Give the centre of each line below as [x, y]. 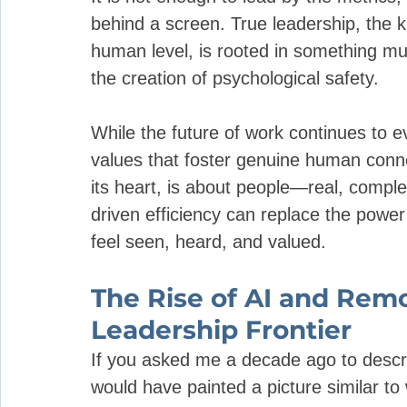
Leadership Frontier [221, 330]
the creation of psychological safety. [235, 78]
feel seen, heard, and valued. [208, 242]
